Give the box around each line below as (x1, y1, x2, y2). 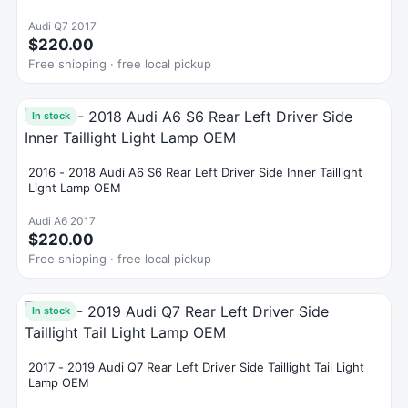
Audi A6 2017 (28, 214, 96, 228)
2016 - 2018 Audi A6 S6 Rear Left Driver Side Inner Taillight (28, 165, 362, 179)
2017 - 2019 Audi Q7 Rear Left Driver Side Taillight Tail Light (28, 360, 364, 374)
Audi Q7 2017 (28, 19, 97, 33)
